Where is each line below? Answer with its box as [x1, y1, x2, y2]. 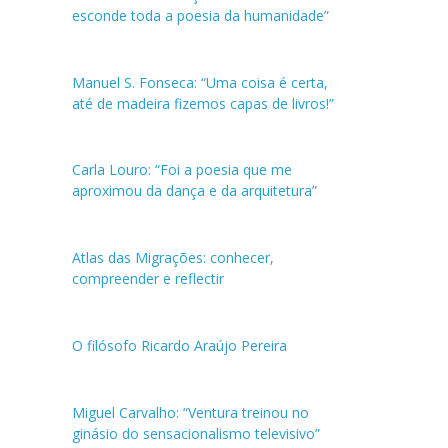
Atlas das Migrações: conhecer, [72, 248, 275, 268]
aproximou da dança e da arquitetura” [72, 181, 318, 201]
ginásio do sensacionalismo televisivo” [72, 423, 321, 443]
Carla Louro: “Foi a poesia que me [72, 160, 293, 180]
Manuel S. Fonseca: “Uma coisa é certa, [72, 72, 329, 92]
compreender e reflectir [72, 269, 225, 289]
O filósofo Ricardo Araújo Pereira [72, 335, 288, 355]
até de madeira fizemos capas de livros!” [72, 93, 335, 113]
